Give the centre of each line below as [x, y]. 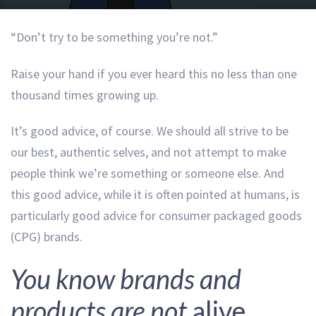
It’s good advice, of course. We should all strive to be [150, 131]
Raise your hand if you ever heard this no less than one [154, 73]
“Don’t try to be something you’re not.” [114, 37]
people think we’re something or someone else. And [147, 174]
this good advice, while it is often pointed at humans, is [155, 195]
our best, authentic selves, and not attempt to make [148, 152]
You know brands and [126, 278]
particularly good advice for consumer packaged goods [156, 216]
